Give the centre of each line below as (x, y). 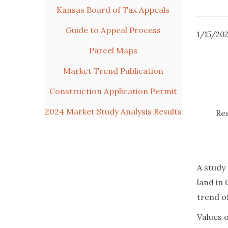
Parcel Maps (113, 50)
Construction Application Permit (113, 91)
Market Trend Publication (113, 71)
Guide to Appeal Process (113, 30)
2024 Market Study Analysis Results (113, 111)
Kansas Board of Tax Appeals (113, 10)
